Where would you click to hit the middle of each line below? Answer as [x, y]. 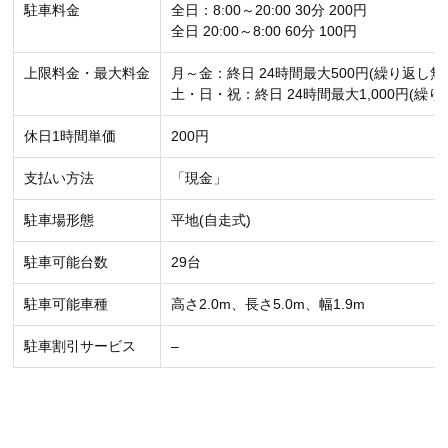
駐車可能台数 [66, 262]
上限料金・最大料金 [87, 73]
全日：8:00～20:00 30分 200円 [269, 10]
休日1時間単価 [70, 136]
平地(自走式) [211, 220]
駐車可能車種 [66, 304]
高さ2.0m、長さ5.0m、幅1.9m [268, 304]
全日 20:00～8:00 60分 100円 [264, 31]
